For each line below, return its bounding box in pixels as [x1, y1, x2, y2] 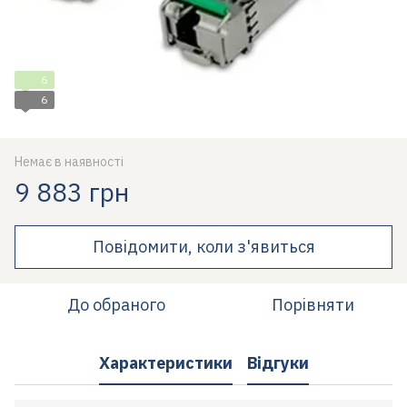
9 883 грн [15, 174, 129, 209]
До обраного [67, 293, 165, 315]
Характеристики [98, 352, 233, 374]
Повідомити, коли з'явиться [92, 235, 315, 257]
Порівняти [271, 293, 354, 315]
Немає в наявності [15, 153, 124, 170]
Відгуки [246, 352, 309, 374]
